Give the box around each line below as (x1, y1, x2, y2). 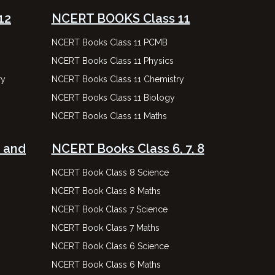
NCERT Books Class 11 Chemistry (51, 74, 184, 84)
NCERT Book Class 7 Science (51, 204, 168, 214)
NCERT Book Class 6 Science (51, 241, 169, 251)
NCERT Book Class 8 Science (51, 168, 169, 177)
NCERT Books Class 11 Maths (51, 111, 167, 121)
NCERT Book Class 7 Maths (51, 223, 160, 233)
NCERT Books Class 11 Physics (51, 56, 174, 66)
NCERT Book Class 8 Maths (51, 186, 161, 196)
